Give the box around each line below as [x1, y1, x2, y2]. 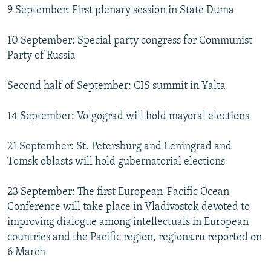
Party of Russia [7, 50, 76, 62]
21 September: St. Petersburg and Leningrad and [7, 140, 232, 152]
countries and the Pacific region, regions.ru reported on [7, 231, 262, 243]
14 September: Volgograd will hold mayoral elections [7, 110, 249, 122]
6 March [7, 246, 45, 258]
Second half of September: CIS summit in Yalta [7, 80, 226, 92]
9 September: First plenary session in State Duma [7, 4, 234, 16]
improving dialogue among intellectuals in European [7, 216, 249, 228]
